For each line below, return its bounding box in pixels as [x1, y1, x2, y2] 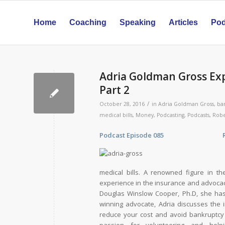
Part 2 [99, 83, 130, 97]
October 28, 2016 [99, 100, 145, 107]
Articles [169, 18, 198, 27]
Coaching [69, 18, 106, 27]
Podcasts [187, 111, 209, 119]
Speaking [120, 18, 156, 27]
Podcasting [157, 111, 184, 119]
